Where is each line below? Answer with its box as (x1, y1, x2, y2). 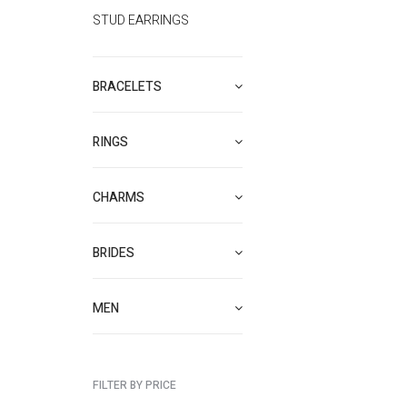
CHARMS (93, 188, 144, 207)
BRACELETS (93, 77, 162, 96)
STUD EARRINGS (93, 11, 189, 30)
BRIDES (93, 243, 134, 263)
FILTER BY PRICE (93, 377, 176, 393)
